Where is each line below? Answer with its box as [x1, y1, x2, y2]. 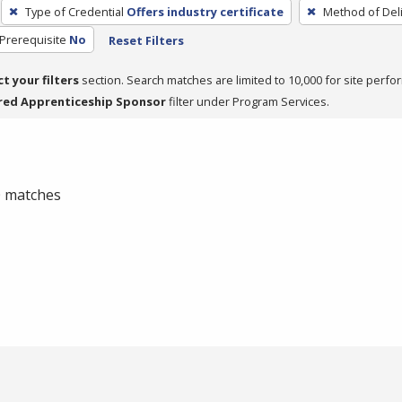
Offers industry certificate [126, 3, 284, 20]
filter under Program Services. [166, 92, 329, 109]
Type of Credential [24, 3, 124, 20]
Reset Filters [108, 31, 184, 48]
